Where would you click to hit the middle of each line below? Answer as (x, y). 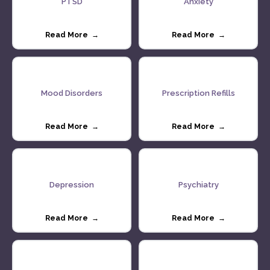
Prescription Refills (198, 93)
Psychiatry (198, 184)
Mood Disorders (72, 93)
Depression (72, 184)
